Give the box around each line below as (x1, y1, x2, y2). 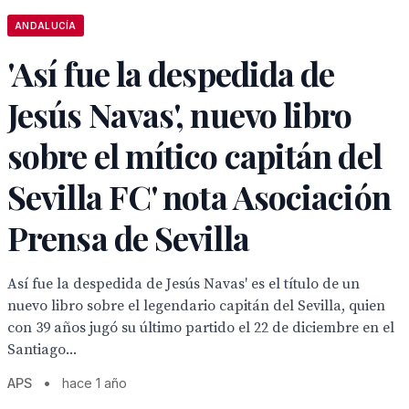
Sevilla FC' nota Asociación (7, 174, 391, 218)
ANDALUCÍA (15, 20, 77, 31)
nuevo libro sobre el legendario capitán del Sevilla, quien (7, 297, 385, 315)
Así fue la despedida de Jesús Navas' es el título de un (7, 275, 360, 293)
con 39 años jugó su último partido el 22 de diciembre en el (7, 319, 394, 337)
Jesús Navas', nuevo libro (7, 92, 352, 136)
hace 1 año (62, 375, 127, 391)
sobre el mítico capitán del (7, 133, 382, 177)
